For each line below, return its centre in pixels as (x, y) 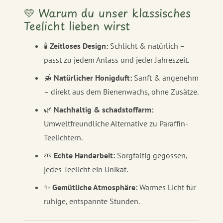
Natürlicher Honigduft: (93, 78)
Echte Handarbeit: (84, 156)
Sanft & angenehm (165, 78)
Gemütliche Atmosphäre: (95, 187)
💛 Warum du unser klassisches (107, 13)
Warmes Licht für (167, 187)
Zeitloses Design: (79, 46)
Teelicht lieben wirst (77, 26)
